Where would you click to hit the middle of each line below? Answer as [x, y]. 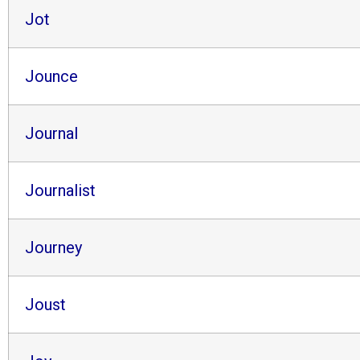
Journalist [60, 190]
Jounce [51, 76]
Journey [53, 247]
